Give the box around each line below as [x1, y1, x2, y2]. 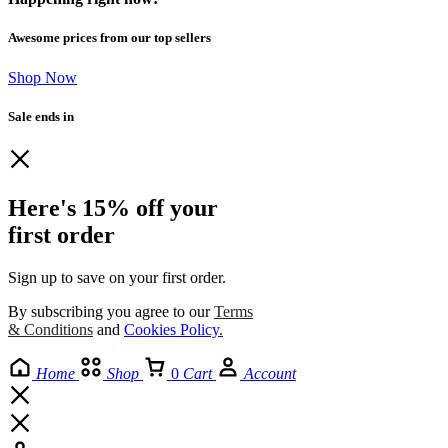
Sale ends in [8, 108, 74, 124]
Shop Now [8, 68, 77, 86]
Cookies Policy [124, 320, 219, 338]
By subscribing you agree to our [8, 302, 214, 320]
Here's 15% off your [8, 194, 218, 221]
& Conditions [8, 320, 93, 338]
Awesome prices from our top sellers [8, 30, 211, 46]
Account [244, 364, 296, 382]
